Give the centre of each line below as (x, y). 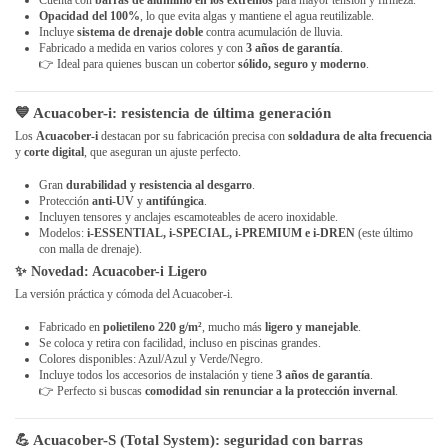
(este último (384, 232)
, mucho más (233, 326)
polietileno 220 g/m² (152, 326)
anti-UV (113, 200)
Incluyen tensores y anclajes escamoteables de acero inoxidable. (188, 216)
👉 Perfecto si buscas (92, 390)
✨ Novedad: (53, 272)
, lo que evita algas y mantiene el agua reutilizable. (257, 15)
